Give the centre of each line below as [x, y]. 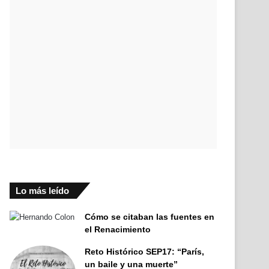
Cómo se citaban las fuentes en [150, 217]
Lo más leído [43, 191]
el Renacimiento [118, 229]
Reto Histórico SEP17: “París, [145, 252]
